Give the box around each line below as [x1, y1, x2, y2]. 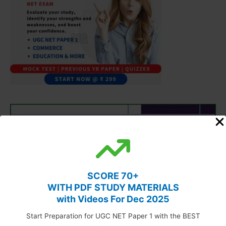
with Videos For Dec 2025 [56, 194, 169, 204]
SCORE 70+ [87, 171, 139, 181]
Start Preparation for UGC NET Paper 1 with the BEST [26, 212, 200, 220]
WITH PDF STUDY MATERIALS [47, 182, 179, 193]
